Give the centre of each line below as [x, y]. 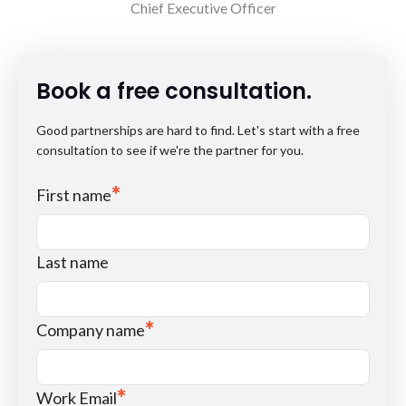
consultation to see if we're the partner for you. [170, 150]
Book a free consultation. [174, 92]
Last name [72, 262]
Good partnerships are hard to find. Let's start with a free [198, 130]
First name [74, 195]
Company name [91, 330]
